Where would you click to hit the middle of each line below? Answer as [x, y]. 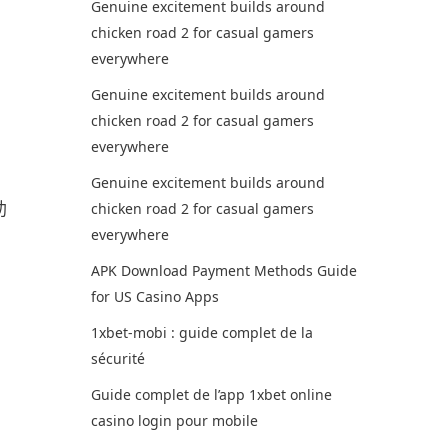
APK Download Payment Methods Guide [223, 270]
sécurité [117, 358]
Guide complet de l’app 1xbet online [211, 394]
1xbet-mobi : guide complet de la [201, 332]
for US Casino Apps [154, 296]
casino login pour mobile [174, 420]
